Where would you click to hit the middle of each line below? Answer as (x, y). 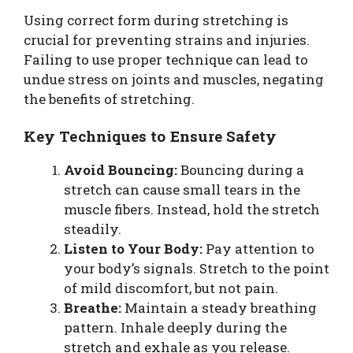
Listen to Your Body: (133, 249)
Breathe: (93, 308)
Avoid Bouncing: (121, 170)
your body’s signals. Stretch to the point (197, 269)
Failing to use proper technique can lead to (166, 59)
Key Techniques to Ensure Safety (150, 136)
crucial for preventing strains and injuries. (167, 39)
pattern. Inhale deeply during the (175, 328)
